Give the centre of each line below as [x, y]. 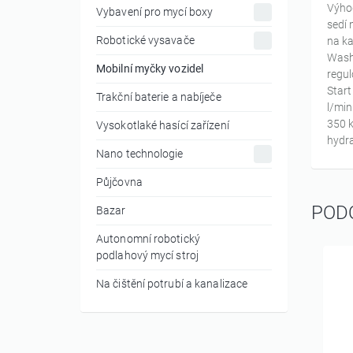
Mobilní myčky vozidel [150, 69]
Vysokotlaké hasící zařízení [163, 126]
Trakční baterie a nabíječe [159, 97]
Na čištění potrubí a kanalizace [172, 284]
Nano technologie [140, 154]
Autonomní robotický [148, 239]
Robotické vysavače [145, 41]
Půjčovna [119, 182]
